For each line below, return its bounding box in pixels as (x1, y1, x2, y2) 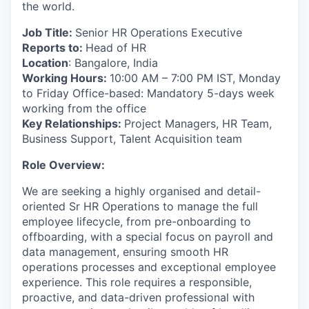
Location (22, 56, 68, 70)
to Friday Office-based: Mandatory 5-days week (22, 86, 275, 100)
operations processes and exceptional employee (22, 260, 276, 274)
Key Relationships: (22, 117, 124, 130)
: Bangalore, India (68, 56, 158, 70)
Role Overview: (22, 158, 105, 172)
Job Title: (22, 26, 75, 39)
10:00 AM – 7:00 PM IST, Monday (110, 71, 281, 85)
